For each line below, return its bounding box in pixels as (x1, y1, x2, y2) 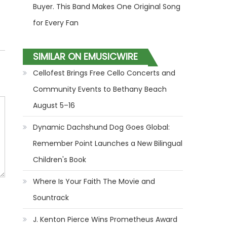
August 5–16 (33, 100, 75, 110)
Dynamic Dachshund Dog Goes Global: (33, 122, 170, 132)
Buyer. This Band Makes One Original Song (33, 2, 181, 12)
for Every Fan (33, 18, 79, 28)
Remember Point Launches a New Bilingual (33, 138, 183, 148)
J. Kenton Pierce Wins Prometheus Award (33, 214, 178, 224)
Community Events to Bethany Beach (33, 84, 167, 94)
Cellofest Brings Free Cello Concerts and (33, 68, 176, 78)
